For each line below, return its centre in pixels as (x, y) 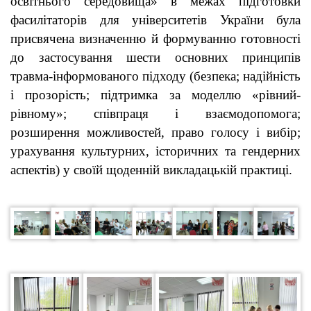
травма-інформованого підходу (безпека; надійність (155, 76)
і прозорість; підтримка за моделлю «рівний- (155, 95)
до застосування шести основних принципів (155, 58)
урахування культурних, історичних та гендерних (155, 151)
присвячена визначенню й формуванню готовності (155, 39)
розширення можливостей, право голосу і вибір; (155, 133)
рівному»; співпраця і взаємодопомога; (155, 114)
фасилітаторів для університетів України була (155, 20)
